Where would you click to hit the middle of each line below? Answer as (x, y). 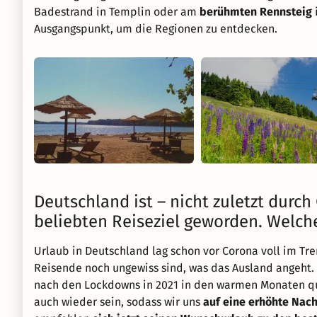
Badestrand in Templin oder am (117, 12)
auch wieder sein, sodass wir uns (119, 302)
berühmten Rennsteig (256, 12)
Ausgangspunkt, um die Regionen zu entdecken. (156, 29)
